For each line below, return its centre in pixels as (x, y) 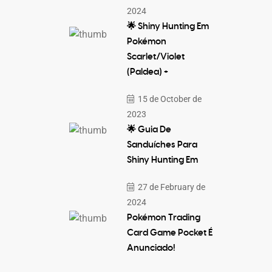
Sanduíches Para (162, 145)
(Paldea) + (147, 72)
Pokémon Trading (163, 218)
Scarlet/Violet (155, 57)
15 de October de (168, 99)
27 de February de (170, 187)
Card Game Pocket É (169, 233)
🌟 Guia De (149, 130)
